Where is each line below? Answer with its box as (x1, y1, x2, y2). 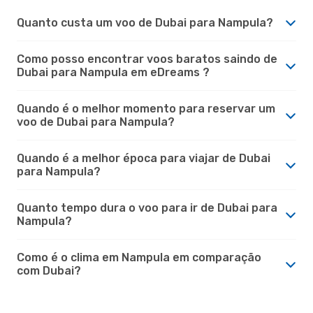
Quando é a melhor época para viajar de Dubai (17, 151, 270, 165)
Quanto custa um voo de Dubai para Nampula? (17, 15, 273, 29)
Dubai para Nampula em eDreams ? (17, 65, 210, 79)
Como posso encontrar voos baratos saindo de (17, 52, 277, 66)
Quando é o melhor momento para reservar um (17, 101, 275, 115)
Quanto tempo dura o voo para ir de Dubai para (17, 201, 277, 214)
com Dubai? (17, 263, 81, 277)
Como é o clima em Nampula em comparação (17, 250, 261, 264)
